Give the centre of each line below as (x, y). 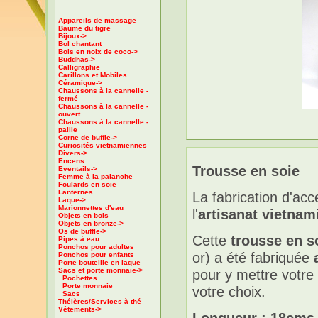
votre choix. (229, 292)
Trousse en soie (246, 171)
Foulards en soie (87, 184)
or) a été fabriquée (253, 258)
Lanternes (76, 192)
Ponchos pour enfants (96, 254)
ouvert (69, 114)
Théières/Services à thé (100, 301)
